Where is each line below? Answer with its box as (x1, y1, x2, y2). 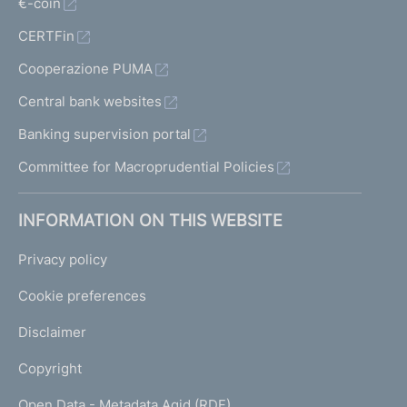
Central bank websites (18, 93, 162, 110)
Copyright (18, 360, 82, 377)
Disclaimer (18, 323, 86, 341)
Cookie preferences (18, 287, 146, 304)
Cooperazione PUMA (18, 60, 153, 77)
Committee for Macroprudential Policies (18, 158, 274, 175)
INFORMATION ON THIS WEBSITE (18, 211, 283, 230)
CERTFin (18, 27, 74, 45)
